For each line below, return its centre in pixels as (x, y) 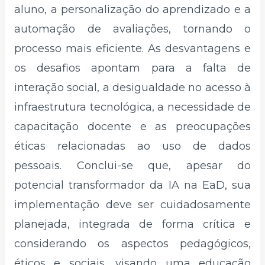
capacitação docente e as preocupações (132, 127)
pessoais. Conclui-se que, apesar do (132, 166)
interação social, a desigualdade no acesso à (132, 88)
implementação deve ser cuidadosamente (132, 205)
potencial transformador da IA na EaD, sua (132, 185)
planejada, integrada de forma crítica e (132, 224)
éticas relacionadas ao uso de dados (132, 146)
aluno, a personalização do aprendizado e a (132, 10)
